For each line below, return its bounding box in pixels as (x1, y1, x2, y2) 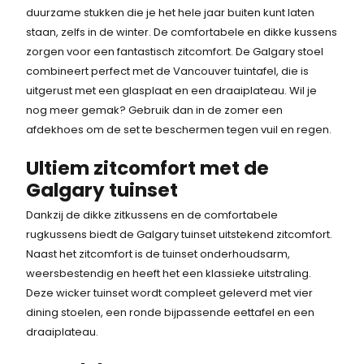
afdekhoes (26, 122, 87, 138)
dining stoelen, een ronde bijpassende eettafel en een (26, 305, 315, 321)
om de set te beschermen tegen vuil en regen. (86, 122, 332, 138)
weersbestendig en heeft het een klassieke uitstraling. (26, 266, 312, 282)
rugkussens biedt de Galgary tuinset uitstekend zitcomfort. (26, 227, 333, 243)
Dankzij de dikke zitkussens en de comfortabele (26, 207, 279, 223)
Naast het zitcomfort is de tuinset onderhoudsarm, (26, 246, 291, 262)
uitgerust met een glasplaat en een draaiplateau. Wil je (26, 83, 318, 99)
